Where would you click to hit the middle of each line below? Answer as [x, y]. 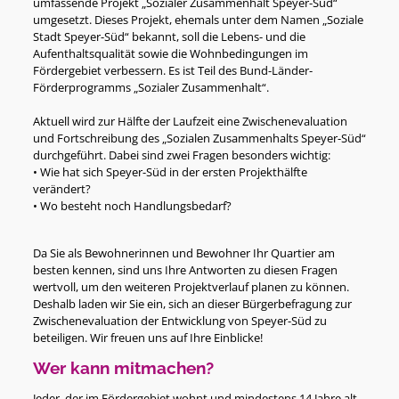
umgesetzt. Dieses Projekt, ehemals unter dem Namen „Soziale [198, 20]
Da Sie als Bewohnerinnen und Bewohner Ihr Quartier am [183, 253]
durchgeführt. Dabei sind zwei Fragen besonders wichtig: [181, 155]
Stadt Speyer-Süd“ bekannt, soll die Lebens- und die [169, 37]
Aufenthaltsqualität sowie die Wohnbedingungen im [170, 54]
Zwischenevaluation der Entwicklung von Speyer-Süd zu [179, 321]
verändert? [61, 189]
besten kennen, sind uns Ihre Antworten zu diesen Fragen [185, 270]
